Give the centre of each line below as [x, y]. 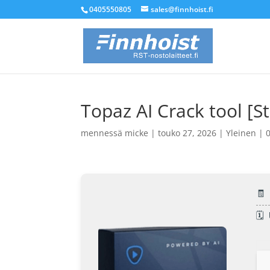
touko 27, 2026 [187, 133]
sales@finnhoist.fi [182, 9]
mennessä [103, 133]
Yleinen [241, 133]
